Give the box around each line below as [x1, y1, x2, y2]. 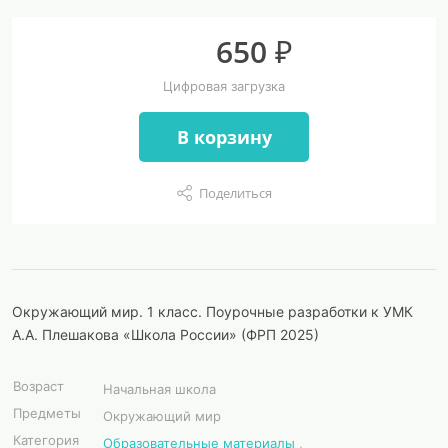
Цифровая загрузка [163, 78, 285, 94]
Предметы [13, 405, 81, 421]
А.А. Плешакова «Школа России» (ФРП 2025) [12, 326, 319, 343]
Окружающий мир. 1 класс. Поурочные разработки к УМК [12, 303, 413, 320]
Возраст [13, 378, 64, 394]
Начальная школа [103, 381, 216, 397]
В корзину [176, 124, 272, 149]
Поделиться [198, 183, 272, 202]
